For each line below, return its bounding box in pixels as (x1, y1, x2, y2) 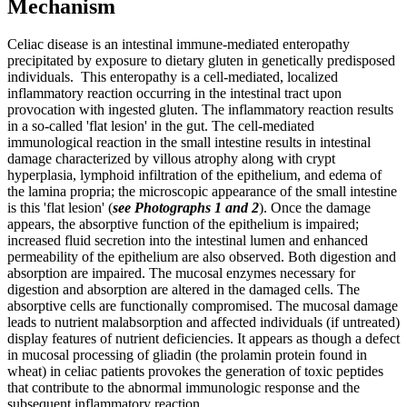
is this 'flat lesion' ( (7, 200, 113, 216)
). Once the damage (259, 200, 371, 216)
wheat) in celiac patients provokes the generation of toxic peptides (7, 363, 383, 380)
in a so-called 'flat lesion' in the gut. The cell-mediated (7, 118, 314, 134)
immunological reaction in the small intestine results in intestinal (7, 134, 371, 151)
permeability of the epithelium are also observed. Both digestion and (7, 249, 396, 265)
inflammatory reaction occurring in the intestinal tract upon (7, 85, 342, 102)
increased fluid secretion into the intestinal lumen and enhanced (7, 233, 368, 249)
